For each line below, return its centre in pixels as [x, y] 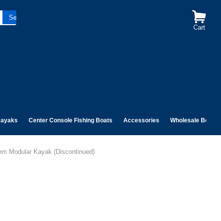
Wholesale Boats [194, 120]
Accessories [141, 120]
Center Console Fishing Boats [71, 120]
